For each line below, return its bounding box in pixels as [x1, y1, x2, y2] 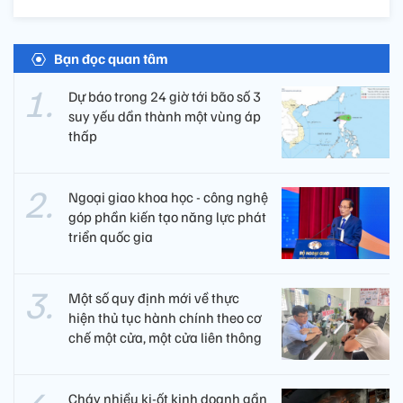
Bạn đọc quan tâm [54, 49, 168, 67]
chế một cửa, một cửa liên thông [68, 327, 262, 346]
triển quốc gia [68, 227, 153, 246]
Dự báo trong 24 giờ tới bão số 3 [68, 86, 261, 105]
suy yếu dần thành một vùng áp [68, 106, 261, 125]
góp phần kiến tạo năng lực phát [68, 207, 266, 226]
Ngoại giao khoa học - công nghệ [68, 187, 268, 206]
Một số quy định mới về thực [68, 288, 239, 307]
